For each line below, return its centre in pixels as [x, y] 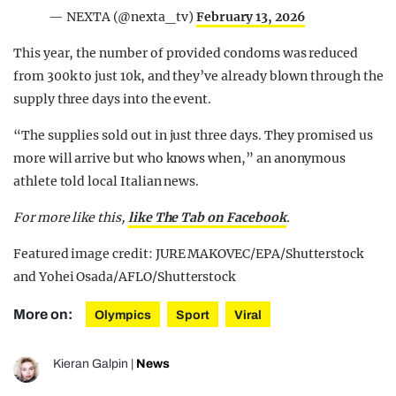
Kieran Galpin [91, 364]
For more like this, [71, 218]
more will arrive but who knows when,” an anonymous [180, 159]
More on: [44, 315]
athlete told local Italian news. [107, 182]
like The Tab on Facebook [207, 218]
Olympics [123, 316]
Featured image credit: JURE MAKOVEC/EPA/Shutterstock [189, 254]
